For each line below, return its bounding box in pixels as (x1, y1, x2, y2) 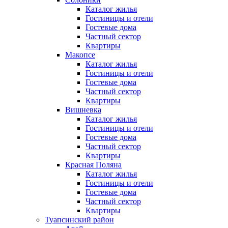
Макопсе (65, 50, 95, 60)
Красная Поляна (65, 160, 122, 169)
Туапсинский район (45, 215, 114, 224)
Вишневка (65, 105, 101, 115)
